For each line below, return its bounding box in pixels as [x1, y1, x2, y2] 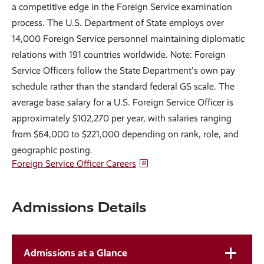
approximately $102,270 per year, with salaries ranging [12, 112, 232, 124]
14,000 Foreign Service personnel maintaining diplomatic [12, 32, 245, 44]
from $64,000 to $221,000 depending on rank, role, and [12, 128, 239, 140]
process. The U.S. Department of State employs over [12, 16, 224, 28]
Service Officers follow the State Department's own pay [12, 64, 235, 76]
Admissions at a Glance [23, 247, 127, 259]
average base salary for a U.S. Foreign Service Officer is [12, 96, 233, 108]
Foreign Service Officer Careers [12, 157, 136, 169]
